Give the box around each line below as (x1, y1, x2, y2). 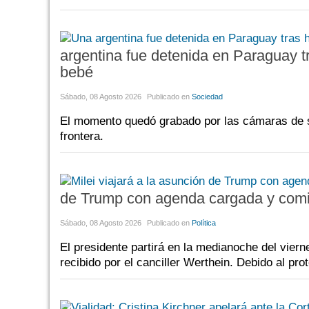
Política (192, 218, 216, 227)
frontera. (60, 129, 103, 143)
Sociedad (192, 92, 223, 101)
